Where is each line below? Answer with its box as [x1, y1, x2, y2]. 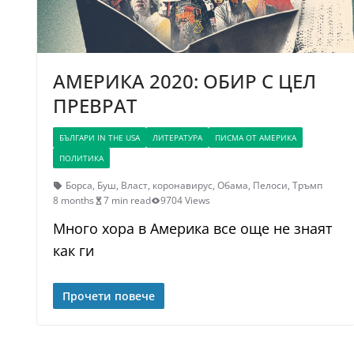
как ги [53, 241, 94, 261]
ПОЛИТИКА [59, 153, 104, 164]
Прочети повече [62, 288, 155, 304]
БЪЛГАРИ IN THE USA [59, 132, 140, 144]
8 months [53, 194, 94, 208]
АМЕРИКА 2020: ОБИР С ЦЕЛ [53, 68, 316, 95]
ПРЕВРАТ [53, 92, 137, 119]
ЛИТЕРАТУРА [153, 132, 202, 144]
